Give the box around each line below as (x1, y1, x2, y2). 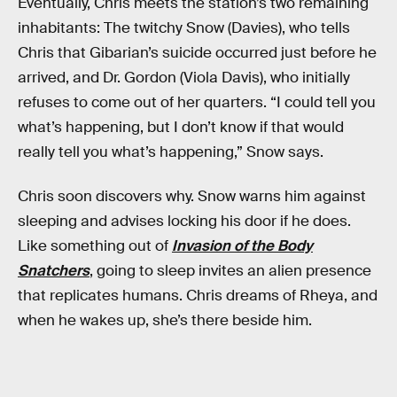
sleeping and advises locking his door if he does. (18, 211, 351, 230)
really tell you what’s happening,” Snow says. (18, 143, 323, 162)
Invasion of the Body (172, 236, 313, 255)
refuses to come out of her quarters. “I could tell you (18, 93, 376, 113)
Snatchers (18, 261, 90, 280)
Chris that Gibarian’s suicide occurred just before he (18, 43, 377, 63)
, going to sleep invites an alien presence (90, 261, 371, 280)
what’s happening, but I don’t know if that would (18, 118, 344, 137)
